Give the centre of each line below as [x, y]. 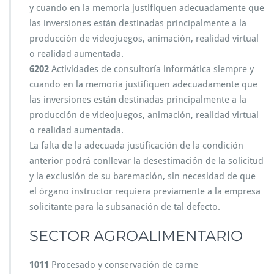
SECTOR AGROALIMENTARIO [136, 236]
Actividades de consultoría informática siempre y [151, 69]
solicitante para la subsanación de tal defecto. [125, 207]
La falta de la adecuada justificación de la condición [136, 146]
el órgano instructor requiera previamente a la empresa [145, 191]
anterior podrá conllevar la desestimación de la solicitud [146, 161]
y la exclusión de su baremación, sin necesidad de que [143, 176]
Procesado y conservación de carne [124, 265]
